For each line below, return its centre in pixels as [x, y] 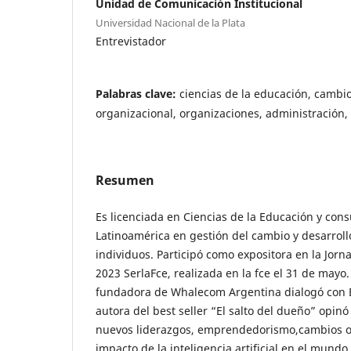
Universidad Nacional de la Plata [170, 23]
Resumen [125, 181]
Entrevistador [131, 42]
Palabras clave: [138, 94]
